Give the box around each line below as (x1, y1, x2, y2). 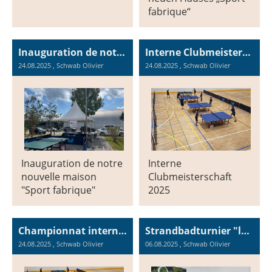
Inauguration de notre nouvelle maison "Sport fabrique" (117, 46, 125, 59)
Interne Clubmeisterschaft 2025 (242, 46, 251, 59)
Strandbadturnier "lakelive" (241, 223, 250, 237)
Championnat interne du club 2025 (118, 223, 127, 237)
